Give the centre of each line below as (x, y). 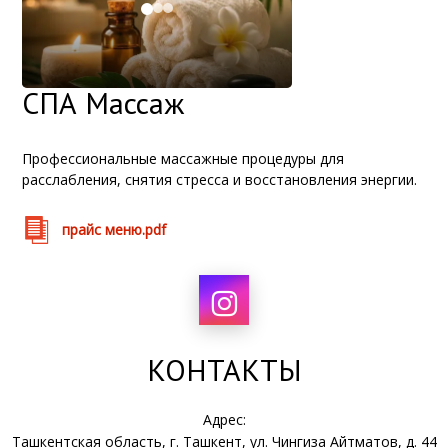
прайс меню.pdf (114, 229)
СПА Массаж (103, 102)
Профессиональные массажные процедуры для (183, 158)
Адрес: (224, 419)
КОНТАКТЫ (224, 369)
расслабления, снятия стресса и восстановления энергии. (220, 179)
